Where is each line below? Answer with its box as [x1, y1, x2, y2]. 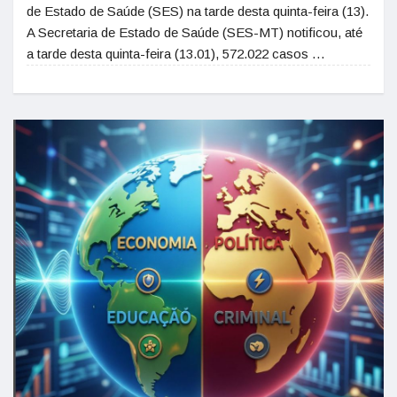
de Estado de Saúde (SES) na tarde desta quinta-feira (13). [27, 4, 369, 19]
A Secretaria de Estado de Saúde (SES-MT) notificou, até [27, 25, 362, 41]
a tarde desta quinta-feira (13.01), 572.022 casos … [27, 46, 325, 62]
